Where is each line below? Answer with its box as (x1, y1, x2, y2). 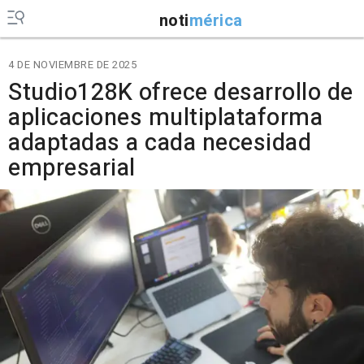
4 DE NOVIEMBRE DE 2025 (8, 57, 136, 72)
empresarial (8, 151, 136, 185)
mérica (188, 8, 243, 32)
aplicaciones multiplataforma (8, 101, 323, 135)
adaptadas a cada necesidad (8, 126, 311, 160)
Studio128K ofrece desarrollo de (8, 76, 353, 110)
